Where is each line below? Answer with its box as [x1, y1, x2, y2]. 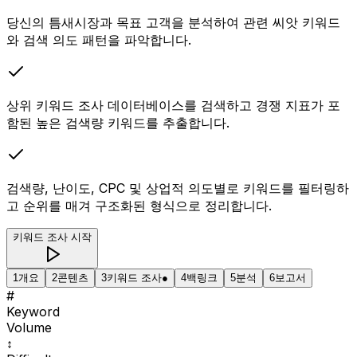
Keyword [6, 304, 60, 320]
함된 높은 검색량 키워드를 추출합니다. [6, 115, 229, 131]
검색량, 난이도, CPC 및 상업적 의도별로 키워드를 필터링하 [6, 180, 349, 197]
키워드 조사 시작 [13, 231, 92, 244]
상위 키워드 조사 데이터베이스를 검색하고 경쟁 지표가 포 [6, 97, 340, 114]
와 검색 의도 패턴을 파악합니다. [6, 32, 191, 49]
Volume [6, 320, 52, 336]
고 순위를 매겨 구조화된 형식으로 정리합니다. [6, 198, 272, 214]
